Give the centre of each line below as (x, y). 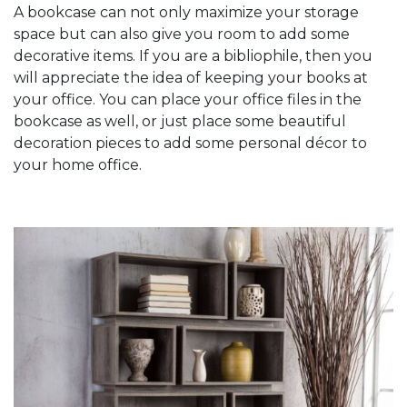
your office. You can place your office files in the (188, 99)
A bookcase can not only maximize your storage (186, 12)
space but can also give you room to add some (182, 34)
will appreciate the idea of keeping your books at (191, 77)
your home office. (78, 164)
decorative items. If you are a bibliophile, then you (193, 55)
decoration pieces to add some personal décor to (190, 143)
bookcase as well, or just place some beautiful (180, 121)
